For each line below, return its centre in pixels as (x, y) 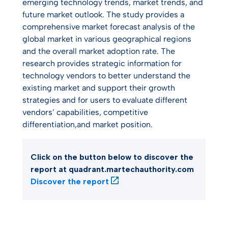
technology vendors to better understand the (106, 76)
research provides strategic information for (102, 63)
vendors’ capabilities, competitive (85, 112)
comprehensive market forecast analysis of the (109, 27)
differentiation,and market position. (88, 124)
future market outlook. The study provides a (103, 15)
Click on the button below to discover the (112, 157)
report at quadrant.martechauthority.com (112, 169)
